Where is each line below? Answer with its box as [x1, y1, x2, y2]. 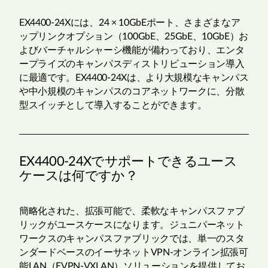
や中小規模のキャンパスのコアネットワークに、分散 [19, 87, 245, 97]
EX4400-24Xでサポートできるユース [19, 155, 237, 169]
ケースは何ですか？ [19, 169, 138, 183]
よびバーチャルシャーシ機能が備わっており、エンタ [19, 45, 245, 56]
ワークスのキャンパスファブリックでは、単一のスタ [19, 234, 245, 244]
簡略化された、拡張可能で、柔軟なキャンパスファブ [19, 206, 245, 217]
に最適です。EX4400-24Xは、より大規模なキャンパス [19, 73, 249, 83]
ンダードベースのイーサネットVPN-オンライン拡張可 [19, 248, 248, 258]
